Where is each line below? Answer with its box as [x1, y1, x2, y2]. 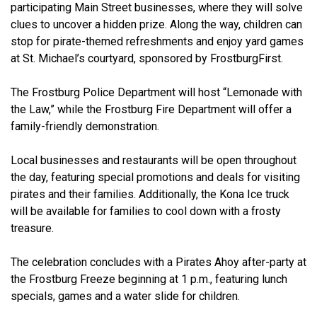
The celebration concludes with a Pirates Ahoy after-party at [11, 255, 306, 270]
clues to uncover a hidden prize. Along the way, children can [11, 18, 302, 32]
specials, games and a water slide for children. [11, 289, 240, 304]
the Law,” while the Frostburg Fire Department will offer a [11, 103, 292, 117]
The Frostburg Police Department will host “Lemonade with [11, 86, 302, 100]
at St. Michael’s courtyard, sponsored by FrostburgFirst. [11, 52, 283, 66]
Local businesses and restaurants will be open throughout [11, 154, 296, 168]
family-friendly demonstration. [11, 120, 159, 134]
